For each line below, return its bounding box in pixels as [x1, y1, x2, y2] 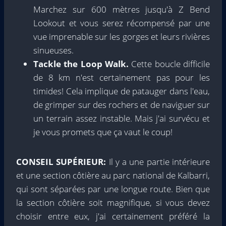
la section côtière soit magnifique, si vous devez [16, 197, 210, 209]
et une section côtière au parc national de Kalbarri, [16, 169, 210, 182]
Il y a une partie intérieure [108, 156, 210, 168]
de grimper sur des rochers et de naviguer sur [33, 99, 210, 111]
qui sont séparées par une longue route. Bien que [16, 183, 210, 195]
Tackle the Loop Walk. [33, 58, 132, 70]
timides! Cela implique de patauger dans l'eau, [33, 85, 210, 97]
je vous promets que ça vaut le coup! [33, 126, 173, 138]
